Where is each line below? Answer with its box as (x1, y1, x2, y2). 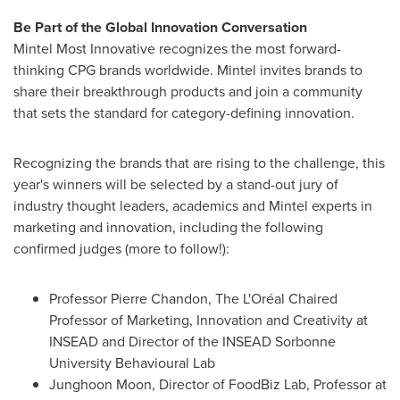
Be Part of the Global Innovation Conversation (13, 16, 307, 37)
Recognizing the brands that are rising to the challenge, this (13, 152, 385, 173)
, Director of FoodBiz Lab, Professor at (152, 373, 387, 395)
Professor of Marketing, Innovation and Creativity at (49, 309, 368, 330)
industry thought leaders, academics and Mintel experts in (13, 195, 372, 216)
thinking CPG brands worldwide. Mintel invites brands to (13, 59, 362, 80)
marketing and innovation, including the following (13, 216, 323, 237)
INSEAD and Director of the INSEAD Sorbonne (49, 330, 336, 352)
